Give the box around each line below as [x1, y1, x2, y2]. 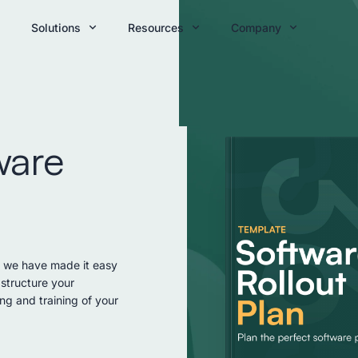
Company [231, 20, 281, 34]
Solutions [31, 20, 81, 34]
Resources [128, 20, 184, 34]
